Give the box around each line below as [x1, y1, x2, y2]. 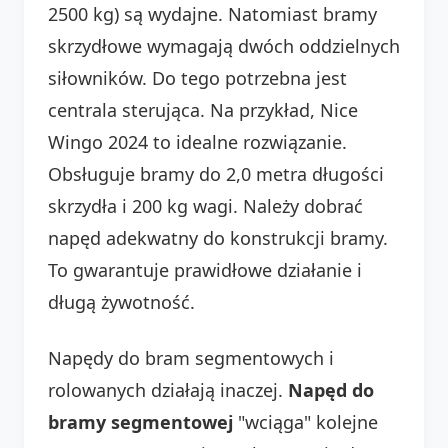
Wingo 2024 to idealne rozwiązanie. [48, 129, 347, 154]
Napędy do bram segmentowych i [48, 345, 334, 370]
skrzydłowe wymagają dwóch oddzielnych [48, 33, 400, 58]
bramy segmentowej [48, 409, 233, 434]
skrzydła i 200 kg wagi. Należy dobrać [48, 193, 363, 218]
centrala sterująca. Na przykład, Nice [48, 97, 358, 122]
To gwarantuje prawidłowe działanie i [48, 257, 362, 282]
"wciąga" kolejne [233, 409, 378, 434]
